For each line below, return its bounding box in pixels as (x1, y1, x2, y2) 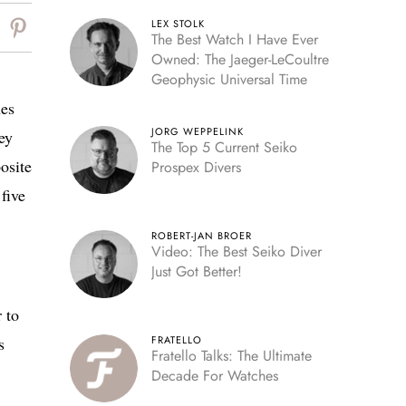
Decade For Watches (150, 365, 278, 386)
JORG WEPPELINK (150, 124, 244, 139)
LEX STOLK (150, 16, 205, 31)
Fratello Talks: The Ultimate (150, 345, 312, 366)
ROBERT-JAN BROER (150, 228, 252, 243)
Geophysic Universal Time (150, 69, 307, 90)
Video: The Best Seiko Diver (150, 241, 322, 262)
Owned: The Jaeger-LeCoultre (150, 49, 329, 70)
